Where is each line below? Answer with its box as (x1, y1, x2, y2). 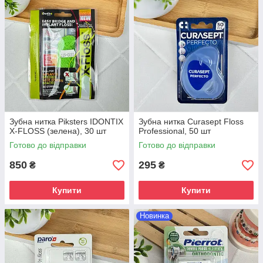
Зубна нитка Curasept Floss (139, 117, 244, 127)
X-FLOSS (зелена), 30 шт (9, 126, 106, 136)
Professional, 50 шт (139, 126, 211, 136)
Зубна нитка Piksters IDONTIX (9, 117, 123, 127)
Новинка (140, 211, 169, 221)
